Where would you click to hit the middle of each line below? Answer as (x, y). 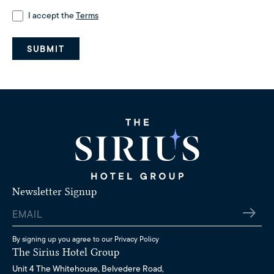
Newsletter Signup (54, 191)
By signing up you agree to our (63, 239)
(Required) (78, 17)
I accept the (52, 15)
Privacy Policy (137, 239)
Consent (32, 17)
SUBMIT (46, 49)
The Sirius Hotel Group (66, 252)
